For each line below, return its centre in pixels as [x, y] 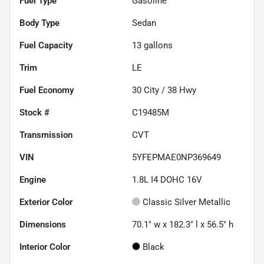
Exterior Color [46, 202]
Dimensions [43, 225]
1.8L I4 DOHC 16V [167, 180]
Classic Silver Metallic [187, 202]
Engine [33, 180]
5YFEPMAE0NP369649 [176, 158]
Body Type [39, 23]
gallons [157, 46]
